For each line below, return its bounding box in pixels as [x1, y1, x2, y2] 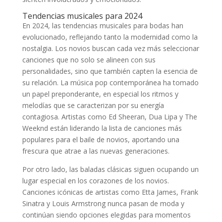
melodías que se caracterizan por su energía [22, 101, 164, 111]
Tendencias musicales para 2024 [22, 10, 142, 22]
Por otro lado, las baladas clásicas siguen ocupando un [22, 165, 199, 174]
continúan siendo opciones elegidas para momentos [22, 210, 191, 220]
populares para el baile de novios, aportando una [22, 135, 179, 145]
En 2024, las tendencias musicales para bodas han [22, 21, 183, 31]
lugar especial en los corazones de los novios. [22, 176, 169, 186]
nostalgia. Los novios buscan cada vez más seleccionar [22, 44, 199, 54]
